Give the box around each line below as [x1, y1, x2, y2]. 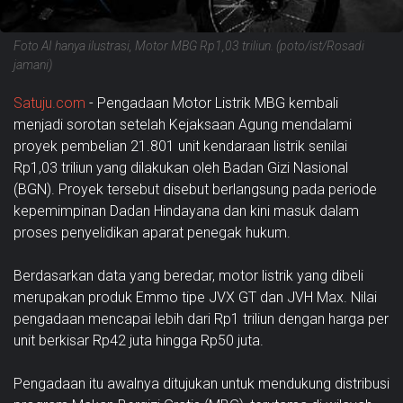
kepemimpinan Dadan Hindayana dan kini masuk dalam [13, 201, 359, 219]
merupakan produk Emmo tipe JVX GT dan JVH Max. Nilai [13, 288, 377, 306]
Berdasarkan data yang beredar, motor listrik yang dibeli [13, 266, 363, 284]
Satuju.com [13, 94, 85, 112]
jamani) [13, 57, 52, 72]
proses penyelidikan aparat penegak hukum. [13, 223, 291, 241]
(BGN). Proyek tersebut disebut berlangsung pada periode [13, 180, 377, 198]
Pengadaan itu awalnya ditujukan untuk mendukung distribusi [13, 374, 390, 392]
